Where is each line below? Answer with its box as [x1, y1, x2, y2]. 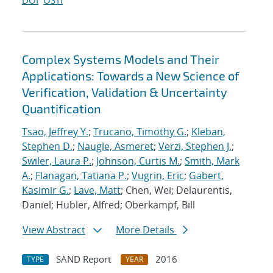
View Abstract [23, 223, 85, 237]
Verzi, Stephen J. [158, 140, 232, 154]
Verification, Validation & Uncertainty [22, 85, 227, 100]
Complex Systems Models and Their [22, 52, 219, 67]
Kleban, [191, 125, 225, 139]
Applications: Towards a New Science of [22, 68, 239, 83]
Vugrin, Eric [132, 169, 184, 183]
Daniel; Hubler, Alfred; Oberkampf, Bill [22, 198, 195, 212]
